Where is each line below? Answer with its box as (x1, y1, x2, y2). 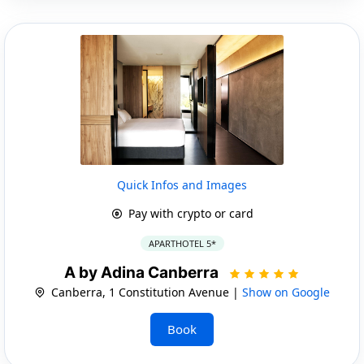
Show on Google (242, 284, 330, 300)
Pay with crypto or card (124, 205, 253, 221)
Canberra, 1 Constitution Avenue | (48, 284, 242, 300)
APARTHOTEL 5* (148, 236, 216, 249)
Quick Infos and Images (117, 176, 247, 193)
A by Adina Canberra (64, 262, 222, 282)
